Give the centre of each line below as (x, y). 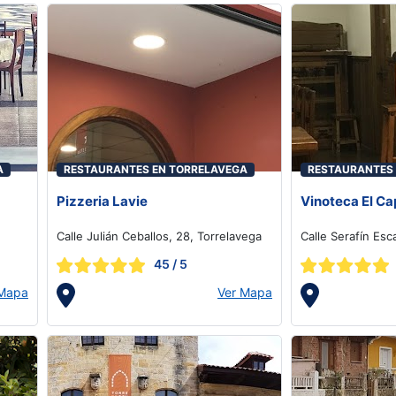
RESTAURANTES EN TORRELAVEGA (156, 169)
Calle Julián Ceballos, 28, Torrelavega (159, 236)
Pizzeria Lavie (102, 201)
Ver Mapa (245, 292)
